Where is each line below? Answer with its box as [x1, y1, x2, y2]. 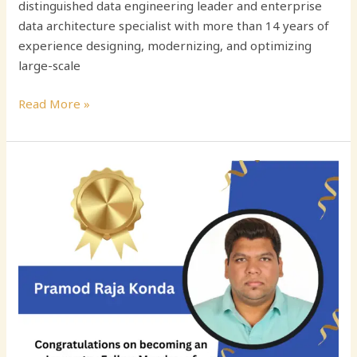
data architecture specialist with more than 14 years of [18, 18, 330, 34]
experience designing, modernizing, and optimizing [18, 37, 312, 54]
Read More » [18, 95, 91, 112]
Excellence [18, 200, 78, 217]
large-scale [18, 57, 81, 74]
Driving [18, 160, 60, 177]
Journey [18, 320, 61, 336]
